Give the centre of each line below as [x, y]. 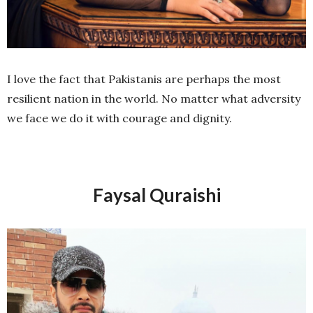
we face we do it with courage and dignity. [119, 118]
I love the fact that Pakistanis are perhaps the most [144, 79]
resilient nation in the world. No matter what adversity [154, 99]
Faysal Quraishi [156, 195]
